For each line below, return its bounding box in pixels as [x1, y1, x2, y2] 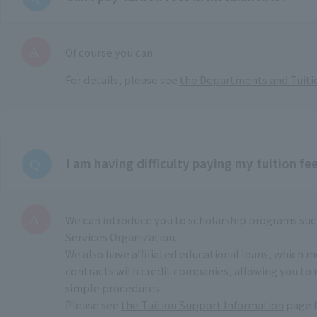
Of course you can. [65, 44, 155, 59]
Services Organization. [65, 229, 177, 244]
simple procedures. [65, 279, 162, 295]
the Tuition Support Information [121, 296, 284, 312]
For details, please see [65, 71, 180, 87]
